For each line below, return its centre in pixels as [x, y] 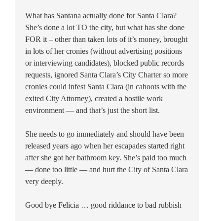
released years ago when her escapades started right [105, 146]
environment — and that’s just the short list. [92, 110]
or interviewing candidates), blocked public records [105, 63]
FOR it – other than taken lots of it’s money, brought [106, 39]
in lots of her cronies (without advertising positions [104, 51]
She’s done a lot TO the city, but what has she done [105, 27]
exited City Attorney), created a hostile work [94, 98]
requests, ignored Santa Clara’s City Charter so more [107, 74]
